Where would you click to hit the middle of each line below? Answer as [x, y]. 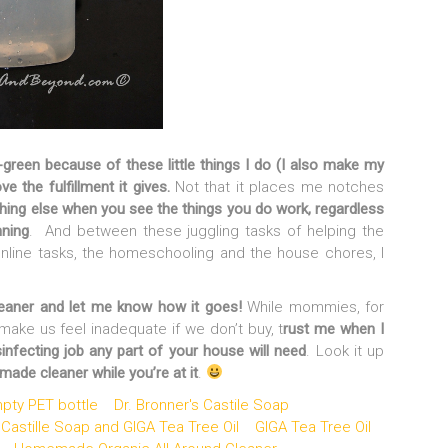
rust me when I [334, 328]
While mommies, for [313, 306]
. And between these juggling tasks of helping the [206, 230]
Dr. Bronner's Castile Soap [201, 404]
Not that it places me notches [277, 186]
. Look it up [345, 350]
